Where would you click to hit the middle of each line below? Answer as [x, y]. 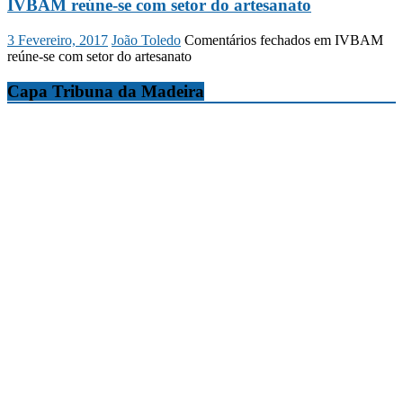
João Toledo [146, 40]
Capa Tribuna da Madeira [106, 91]
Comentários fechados [247, 40]
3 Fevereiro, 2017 [58, 40]
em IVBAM [347, 40]
